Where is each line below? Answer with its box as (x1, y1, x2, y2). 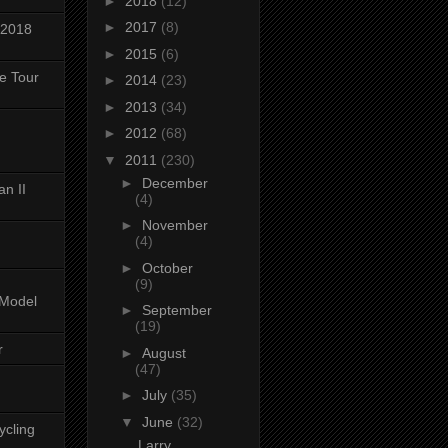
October (141, 259, 193, 276)
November (141, 217, 208, 234)
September (141, 302, 212, 319)
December (141, 174, 208, 191)
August (141, 344, 186, 361)
